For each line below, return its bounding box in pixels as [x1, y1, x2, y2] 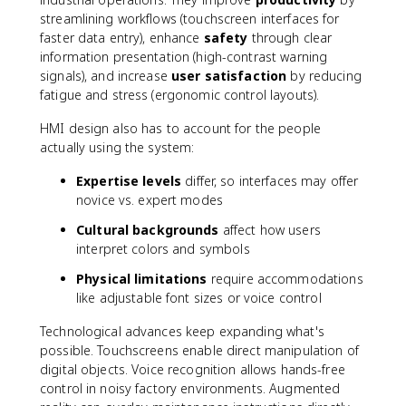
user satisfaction [171, 67, 287, 84]
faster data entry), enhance [40, 29, 204, 46]
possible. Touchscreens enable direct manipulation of [40, 342, 359, 359]
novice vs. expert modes [76, 191, 224, 208]
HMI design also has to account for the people [40, 120, 321, 137]
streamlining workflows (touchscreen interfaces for [40, 10, 340, 27]
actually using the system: [40, 139, 195, 156]
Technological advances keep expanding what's [40, 323, 324, 340]
